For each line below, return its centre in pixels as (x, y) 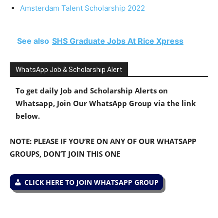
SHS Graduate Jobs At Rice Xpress (118, 41)
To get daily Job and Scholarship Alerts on (92, 90)
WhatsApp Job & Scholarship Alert (69, 69)
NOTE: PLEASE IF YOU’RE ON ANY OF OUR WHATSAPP (103, 141)
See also (33, 41)
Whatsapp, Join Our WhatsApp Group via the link (106, 103)
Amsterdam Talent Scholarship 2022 (82, 8)
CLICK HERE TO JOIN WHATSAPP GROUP (91, 182)
